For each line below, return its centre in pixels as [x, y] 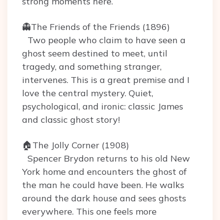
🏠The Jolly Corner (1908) [76, 145]
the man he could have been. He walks [103, 185]
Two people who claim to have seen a [104, 40]
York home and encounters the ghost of [104, 172]
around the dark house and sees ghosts [104, 198]
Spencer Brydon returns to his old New [106, 158]
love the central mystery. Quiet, [88, 93]
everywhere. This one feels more [89, 211]
